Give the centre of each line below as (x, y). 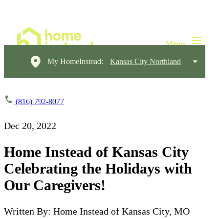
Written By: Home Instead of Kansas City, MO (97, 211)
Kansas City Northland (145, 61)
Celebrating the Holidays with (98, 168)
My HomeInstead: (75, 61)
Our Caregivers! (55, 185)
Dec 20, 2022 (30, 126)
